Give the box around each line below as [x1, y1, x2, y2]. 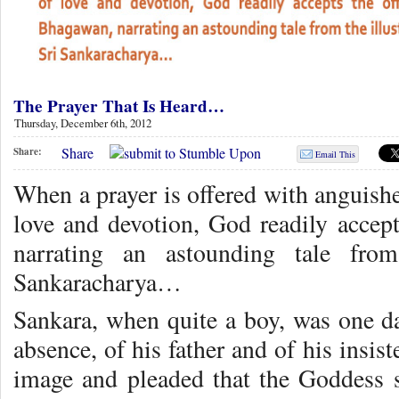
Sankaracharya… [13, 265, 182, 298]
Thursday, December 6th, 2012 [14, 115, 151, 132]
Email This [315, 147, 355, 160]
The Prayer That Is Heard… [13, 94, 224, 119]
